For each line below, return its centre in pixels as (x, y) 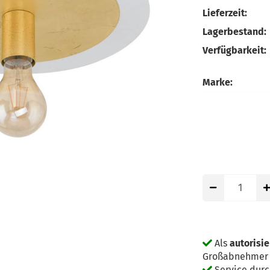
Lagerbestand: (234, 31)
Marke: (218, 82)
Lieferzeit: (225, 13)
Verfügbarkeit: (234, 50)
